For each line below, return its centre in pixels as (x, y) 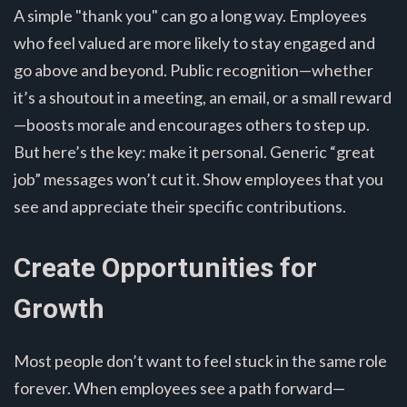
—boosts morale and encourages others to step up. (192, 124)
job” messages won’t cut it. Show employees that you (199, 179)
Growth (59, 308)
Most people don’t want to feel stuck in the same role (200, 360)
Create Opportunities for (165, 267)
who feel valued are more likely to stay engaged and (194, 42)
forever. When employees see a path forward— (179, 387)
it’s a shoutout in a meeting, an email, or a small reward (203, 97)
